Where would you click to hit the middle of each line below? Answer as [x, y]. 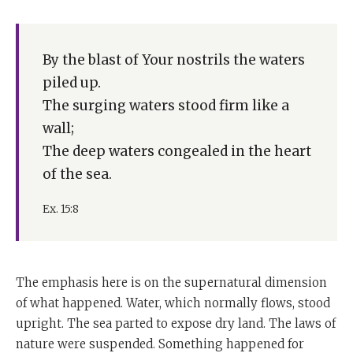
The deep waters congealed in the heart [177, 151]
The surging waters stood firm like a [166, 105]
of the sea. [77, 174]
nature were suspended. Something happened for [160, 344]
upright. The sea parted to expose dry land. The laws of [176, 323]
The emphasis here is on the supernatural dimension [171, 282]
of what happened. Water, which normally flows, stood [173, 303]
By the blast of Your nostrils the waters [174, 59]
